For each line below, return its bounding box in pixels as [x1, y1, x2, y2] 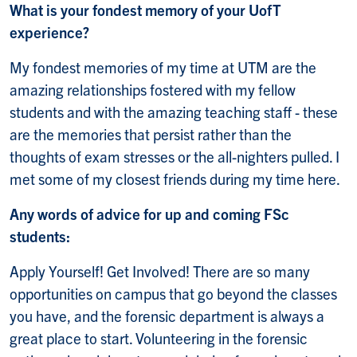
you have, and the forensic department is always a [10, 305, 324, 325]
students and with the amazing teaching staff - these [10, 101, 338, 121]
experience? [10, 22, 89, 41]
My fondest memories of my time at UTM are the [10, 57, 316, 76]
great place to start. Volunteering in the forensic [10, 328, 308, 347]
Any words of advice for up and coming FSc [10, 203, 289, 223]
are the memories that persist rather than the [10, 124, 292, 143]
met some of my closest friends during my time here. [10, 168, 340, 188]
